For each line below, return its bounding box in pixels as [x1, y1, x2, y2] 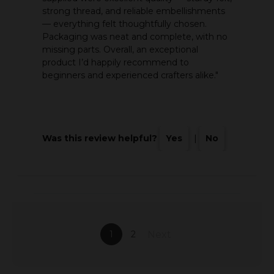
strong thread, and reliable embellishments [42, 6, 225, 17]
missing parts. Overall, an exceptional [42, 44, 198, 56]
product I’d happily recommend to [42, 57, 189, 68]
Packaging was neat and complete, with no [42, 31, 228, 43]
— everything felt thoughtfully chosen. [42, 18, 207, 30]
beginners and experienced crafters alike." [42, 70, 218, 81]
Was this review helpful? [42, 133, 157, 144]
